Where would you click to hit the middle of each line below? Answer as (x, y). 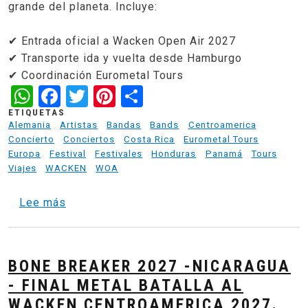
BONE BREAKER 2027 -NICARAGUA (150, 266)
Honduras (174, 154)
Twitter (124, 95)
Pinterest (162, 95)
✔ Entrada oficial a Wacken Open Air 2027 (122, 41)
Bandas (124, 125)
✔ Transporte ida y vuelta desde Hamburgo (125, 58)
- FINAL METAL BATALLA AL (126, 286)
